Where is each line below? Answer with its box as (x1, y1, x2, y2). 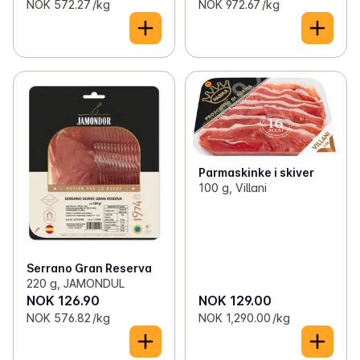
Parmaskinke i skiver (198, 166, 314, 180)
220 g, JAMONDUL (27, 276, 125, 290)
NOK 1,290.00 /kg (198, 310, 290, 325)
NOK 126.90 (27, 292, 100, 309)
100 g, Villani (198, 181, 267, 195)
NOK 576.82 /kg (27, 310, 110, 325)
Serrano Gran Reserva (27, 260, 152, 275)
